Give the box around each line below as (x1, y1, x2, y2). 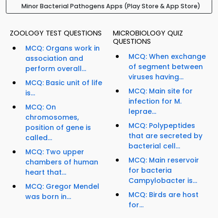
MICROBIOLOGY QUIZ (113, 28, 183, 38)
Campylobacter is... (128, 176, 197, 186)
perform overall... (25, 64, 86, 74)
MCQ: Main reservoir (128, 155, 199, 165)
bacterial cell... (128, 141, 180, 151)
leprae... (128, 107, 156, 117)
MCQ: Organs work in (25, 43, 100, 54)
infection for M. (128, 96, 182, 107)
